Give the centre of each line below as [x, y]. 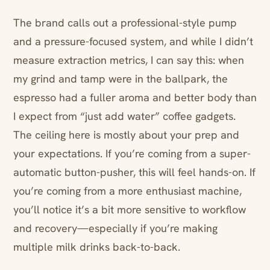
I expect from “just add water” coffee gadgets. [124, 116]
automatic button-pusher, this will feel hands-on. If [134, 172]
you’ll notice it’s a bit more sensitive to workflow [130, 210]
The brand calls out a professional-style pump [125, 23]
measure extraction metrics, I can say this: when [129, 60]
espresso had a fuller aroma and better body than [135, 98]
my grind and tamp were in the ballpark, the [121, 79]
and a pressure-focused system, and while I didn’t [133, 42]
